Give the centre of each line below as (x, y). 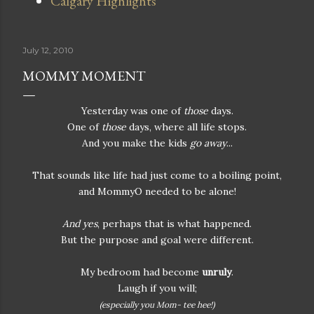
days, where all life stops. (186, 127)
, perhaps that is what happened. (175, 224)
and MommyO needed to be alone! (157, 191)
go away (208, 143)
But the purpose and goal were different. (157, 240)
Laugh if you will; (157, 288)
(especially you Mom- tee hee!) (157, 305)
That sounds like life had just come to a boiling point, (157, 175)
